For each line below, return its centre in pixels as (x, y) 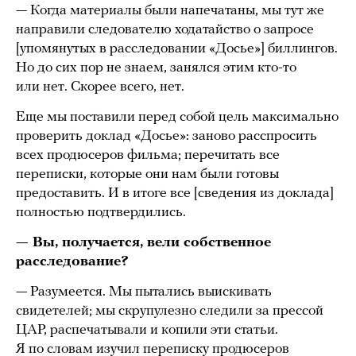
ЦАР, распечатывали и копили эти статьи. (147, 330)
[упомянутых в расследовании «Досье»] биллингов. (177, 48)
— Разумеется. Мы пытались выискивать (144, 292)
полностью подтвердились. (103, 212)
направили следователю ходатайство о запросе (165, 29)
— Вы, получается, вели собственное (143, 242)
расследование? (72, 261)
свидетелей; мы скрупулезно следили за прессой (170, 311)
